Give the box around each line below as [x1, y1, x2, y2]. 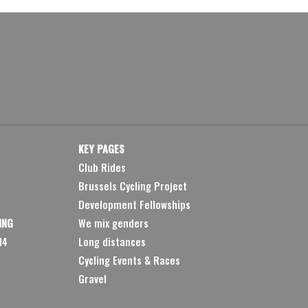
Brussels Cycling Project [78, 177, 187, 193]
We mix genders [78, 214, 148, 230]
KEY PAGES [78, 140, 124, 156]
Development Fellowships [78, 196, 190, 212]
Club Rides [78, 159, 126, 175]
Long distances [78, 233, 146, 249]
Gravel [78, 270, 107, 286]
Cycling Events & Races [78, 252, 180, 267]
